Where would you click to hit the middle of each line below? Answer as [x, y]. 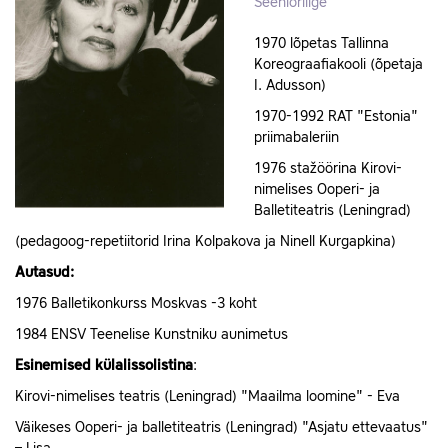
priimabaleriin [296, 138]
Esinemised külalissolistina [104, 366]
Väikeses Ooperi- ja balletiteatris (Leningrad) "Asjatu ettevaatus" [221, 428]
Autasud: [44, 273]
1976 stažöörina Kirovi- [328, 169]
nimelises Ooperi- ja [317, 190]
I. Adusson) [290, 86]
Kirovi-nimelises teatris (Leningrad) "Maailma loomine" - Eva [207, 397]
